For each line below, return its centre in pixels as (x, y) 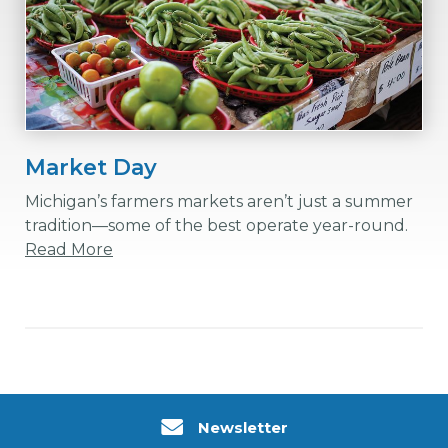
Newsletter (242, 427)
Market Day (91, 167)
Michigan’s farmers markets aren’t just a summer (219, 201)
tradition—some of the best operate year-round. (216, 225)
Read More (69, 249)
